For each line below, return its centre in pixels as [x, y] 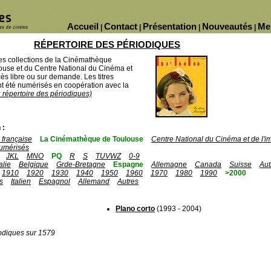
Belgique [34, 165]
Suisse [240, 165]
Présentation [170, 26]
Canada [208, 165]
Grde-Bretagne [81, 165]
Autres [128, 181]
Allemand [94, 181]
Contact [121, 26]
